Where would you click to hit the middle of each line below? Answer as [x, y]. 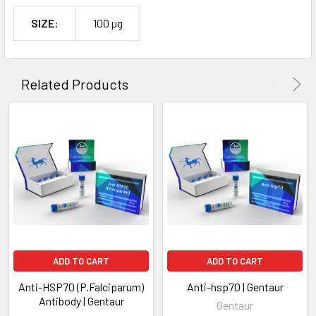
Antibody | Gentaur [81, 300]
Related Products [75, 84]
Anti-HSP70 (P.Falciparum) [81, 286]
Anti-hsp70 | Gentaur [235, 286]
